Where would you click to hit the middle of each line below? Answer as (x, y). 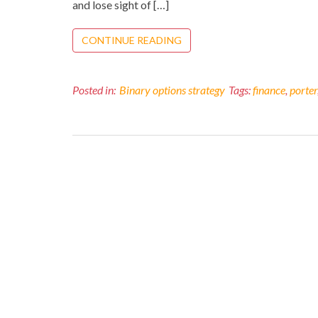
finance (269, 90)
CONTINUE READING (132, 40)
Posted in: (94, 90)
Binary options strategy (172, 90)
